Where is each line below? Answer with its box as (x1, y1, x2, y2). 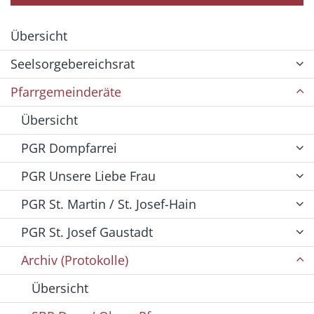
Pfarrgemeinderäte (11, 83, 121, 101)
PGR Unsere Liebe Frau (21, 168, 156, 185)
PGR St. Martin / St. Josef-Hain (21, 196, 196, 213)
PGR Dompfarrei (21, 139, 117, 157)
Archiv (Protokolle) (21, 252, 128, 269)
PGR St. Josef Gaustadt (21, 224, 153, 241)
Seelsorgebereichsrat (11, 55, 135, 73)
